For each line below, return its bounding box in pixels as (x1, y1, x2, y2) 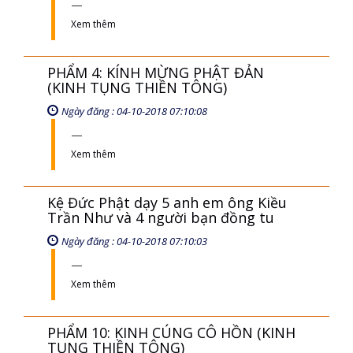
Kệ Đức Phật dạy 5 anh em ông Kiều (47, 193, 287, 212)
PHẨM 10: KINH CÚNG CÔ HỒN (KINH (47, 323, 295, 342)
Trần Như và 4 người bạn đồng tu (47, 208, 274, 227)
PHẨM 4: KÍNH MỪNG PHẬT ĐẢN (47, 63, 264, 82)
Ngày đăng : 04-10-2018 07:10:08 (61, 104, 207, 118)
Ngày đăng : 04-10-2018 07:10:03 (61, 234, 207, 248)
